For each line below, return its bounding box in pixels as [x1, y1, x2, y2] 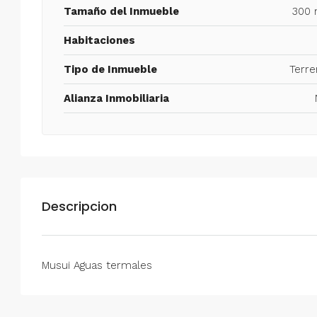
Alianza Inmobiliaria [64, 91, 169, 105]
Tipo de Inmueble [64, 62, 157, 76]
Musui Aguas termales [42, 258, 152, 272]
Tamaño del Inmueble [64, 4, 179, 18]
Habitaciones [64, 33, 135, 47]
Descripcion [42, 197, 117, 215]
